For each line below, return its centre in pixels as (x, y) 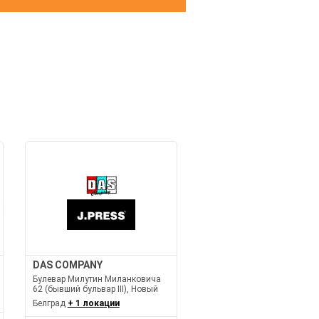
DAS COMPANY (67, 265)
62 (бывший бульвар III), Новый (95, 289)
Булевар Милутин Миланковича (96, 279)
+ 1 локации (93, 304)
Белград (50, 304)
